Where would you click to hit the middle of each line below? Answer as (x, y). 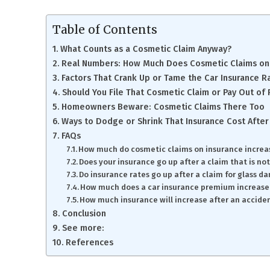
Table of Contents (105, 30)
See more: (83, 228)
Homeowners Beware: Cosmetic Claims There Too (163, 107)
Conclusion (84, 213)
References (90, 242)
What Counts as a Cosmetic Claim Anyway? (146, 49)
